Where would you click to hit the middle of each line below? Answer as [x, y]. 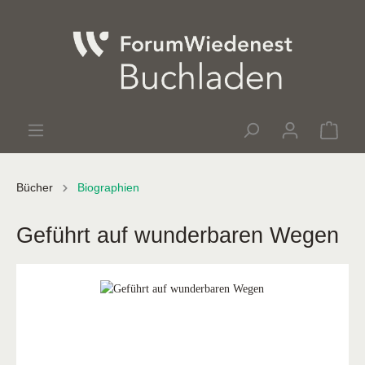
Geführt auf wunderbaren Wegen [178, 235]
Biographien [108, 187]
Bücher [35, 187]
